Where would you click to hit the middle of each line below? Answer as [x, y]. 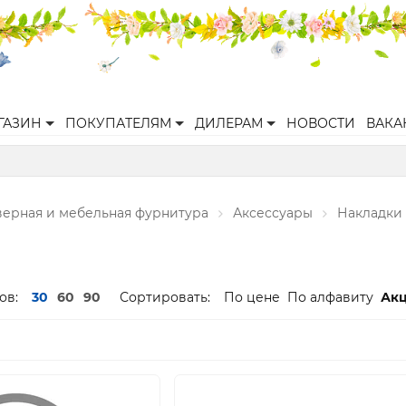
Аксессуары [273, 213]
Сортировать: [165, 297]
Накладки [370, 213]
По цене [252, 297]
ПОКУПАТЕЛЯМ [118, 123]
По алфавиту [330, 297]
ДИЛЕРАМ [229, 123]
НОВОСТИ [321, 123]
